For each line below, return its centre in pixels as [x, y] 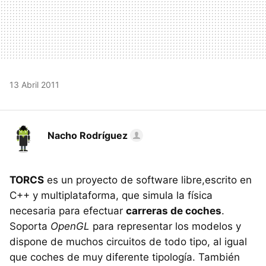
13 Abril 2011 [34, 84]
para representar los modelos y [165, 226]
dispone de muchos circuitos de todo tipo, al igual [128, 241]
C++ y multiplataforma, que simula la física [111, 195]
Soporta [30, 226]
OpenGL [70, 226]
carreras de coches [174, 210]
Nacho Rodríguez [88, 135]
